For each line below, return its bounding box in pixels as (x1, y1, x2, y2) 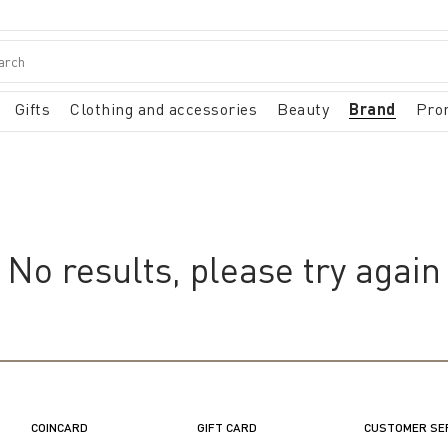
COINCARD (30, 420, 88, 435)
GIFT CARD (197, 420, 258, 435)
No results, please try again (7, 248, 441, 291)
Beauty (277, 99, 329, 119)
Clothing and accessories (70, 99, 257, 119)
